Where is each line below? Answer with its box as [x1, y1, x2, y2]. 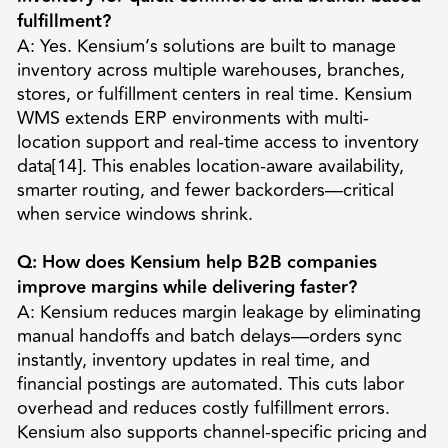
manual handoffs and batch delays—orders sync [16, 321, 402, 350]
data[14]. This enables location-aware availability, [16, 151, 404, 180]
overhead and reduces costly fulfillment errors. [16, 393, 390, 422]
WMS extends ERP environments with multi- [16, 103, 369, 132]
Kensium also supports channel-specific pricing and [16, 417, 427, 446]
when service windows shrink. [16, 199, 253, 228]
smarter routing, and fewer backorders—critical [16, 175, 394, 204]
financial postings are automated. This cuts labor [16, 369, 404, 398]
